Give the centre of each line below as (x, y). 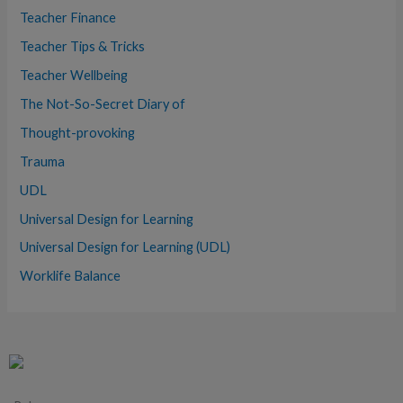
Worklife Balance (71, 276)
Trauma (43, 161)
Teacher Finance (68, 17)
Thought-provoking (78, 132)
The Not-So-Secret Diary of (103, 103)
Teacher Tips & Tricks (83, 46)
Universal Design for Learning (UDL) (125, 247)
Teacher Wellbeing (74, 75)
